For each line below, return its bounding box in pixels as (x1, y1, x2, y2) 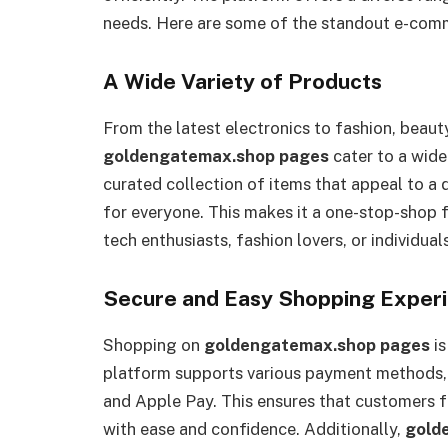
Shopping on (103, 334, 204, 355)
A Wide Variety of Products (103, 69, 382, 95)
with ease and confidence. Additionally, (103, 418, 405, 439)
